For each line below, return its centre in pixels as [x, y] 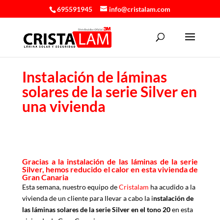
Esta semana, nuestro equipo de [70, 187]
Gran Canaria [45, 177]
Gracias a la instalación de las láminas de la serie [110, 161]
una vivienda [64, 106]
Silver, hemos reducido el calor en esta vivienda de [110, 169]
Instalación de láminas [94, 76]
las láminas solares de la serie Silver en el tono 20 [96, 209]
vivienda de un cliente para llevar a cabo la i [87, 198]
